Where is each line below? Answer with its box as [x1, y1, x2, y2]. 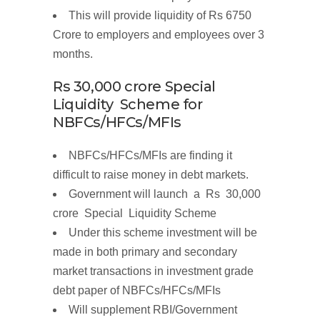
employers [96, 29, 152, 41]
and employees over [152, 29, 258, 41]
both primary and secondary [96, 246, 237, 259]
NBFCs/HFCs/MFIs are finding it [69, 149, 232, 162]
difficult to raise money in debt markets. [53, 169, 249, 181]
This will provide [69, 9, 154, 22]
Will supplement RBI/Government [69, 304, 240, 316]
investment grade [166, 265, 254, 278]
